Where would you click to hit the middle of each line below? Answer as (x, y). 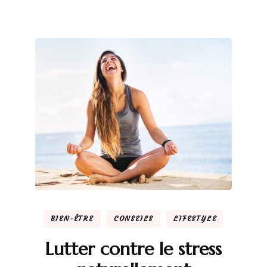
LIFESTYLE (195, 218)
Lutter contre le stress (133, 249)
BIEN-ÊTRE (72, 218)
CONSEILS (133, 218)
